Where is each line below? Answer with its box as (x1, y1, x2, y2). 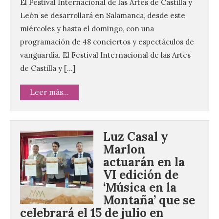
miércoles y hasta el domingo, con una (20, 24, 154, 34)
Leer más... (30, 88, 69, 97)
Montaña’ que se (103, 193, 195, 208)
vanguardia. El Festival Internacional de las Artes (20, 50, 191, 60)
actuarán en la (103, 154, 185, 170)
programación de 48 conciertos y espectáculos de (20, 37, 194, 47)
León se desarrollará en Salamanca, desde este (20, 11, 185, 21)
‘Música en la (103, 180, 176, 196)
